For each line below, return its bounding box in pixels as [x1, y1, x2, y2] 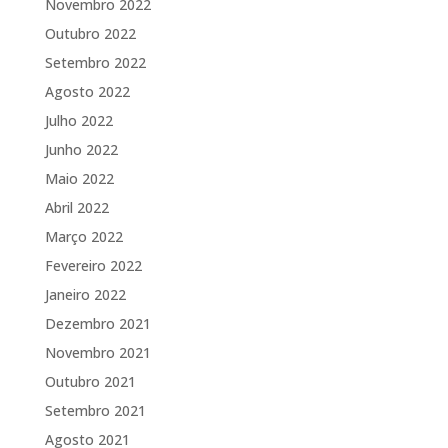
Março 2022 [44, 226, 123, 246]
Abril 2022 [44, 197, 109, 217]
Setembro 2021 [44, 400, 146, 420]
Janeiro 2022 [44, 284, 126, 304]
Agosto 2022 [44, 81, 130, 101]
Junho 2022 [44, 139, 118, 159]
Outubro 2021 [44, 371, 136, 391]
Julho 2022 [44, 110, 113, 130]
